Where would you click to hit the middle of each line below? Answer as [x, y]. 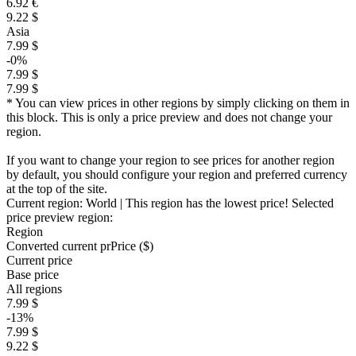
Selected [313, 203]
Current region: [46, 203]
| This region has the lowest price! [204, 203]
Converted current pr [58, 246]
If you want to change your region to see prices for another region [170, 160]
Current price [39, 260]
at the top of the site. [57, 189]
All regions [34, 289]
